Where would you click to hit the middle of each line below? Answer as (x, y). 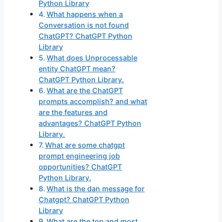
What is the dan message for (95, 189)
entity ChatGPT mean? (77, 69)
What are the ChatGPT (84, 91)
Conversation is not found (84, 25)
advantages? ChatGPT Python (90, 123)
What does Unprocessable (92, 58)
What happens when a (84, 14)
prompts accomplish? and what (93, 102)
